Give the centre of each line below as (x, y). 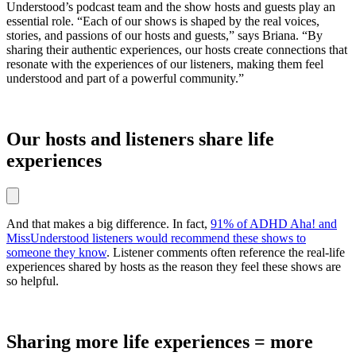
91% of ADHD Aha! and (274, 223)
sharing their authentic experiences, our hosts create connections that (177, 50)
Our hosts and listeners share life (140, 139)
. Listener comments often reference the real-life (226, 252)
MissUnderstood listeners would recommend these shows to (156, 238)
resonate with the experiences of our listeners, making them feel (165, 64)
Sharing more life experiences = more (160, 341)
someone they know (56, 252)
